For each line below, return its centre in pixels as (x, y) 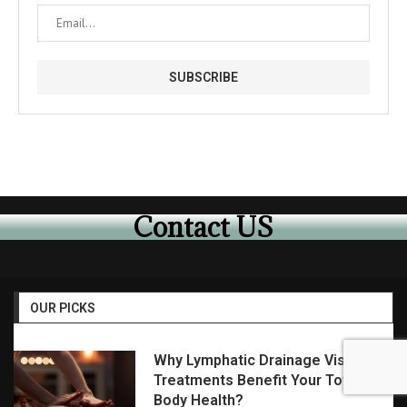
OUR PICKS (63, 308)
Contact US (203, 227)
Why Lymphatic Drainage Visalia (261, 360)
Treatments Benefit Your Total (256, 380)
